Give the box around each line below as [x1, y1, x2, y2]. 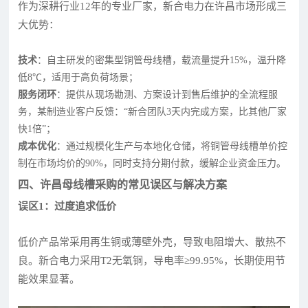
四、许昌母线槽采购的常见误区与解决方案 [18, 178, 228, 190]
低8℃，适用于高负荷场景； [18, 71, 139, 82]
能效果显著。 [18, 273, 80, 285]
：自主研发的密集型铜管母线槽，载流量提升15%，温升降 [37, 54, 287, 65]
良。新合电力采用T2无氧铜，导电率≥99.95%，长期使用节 [18, 254, 286, 266]
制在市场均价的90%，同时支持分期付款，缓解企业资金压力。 [18, 157, 287, 168]
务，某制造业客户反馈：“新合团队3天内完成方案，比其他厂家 [18, 106, 287, 117]
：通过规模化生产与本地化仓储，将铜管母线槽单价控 [56, 140, 288, 151]
